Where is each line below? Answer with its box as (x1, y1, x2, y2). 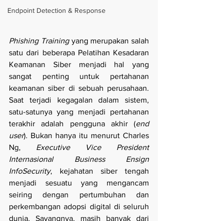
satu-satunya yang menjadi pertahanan (9, 108, 149, 116)
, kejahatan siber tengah (50, 167, 149, 176)
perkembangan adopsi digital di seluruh (9, 202, 149, 211)
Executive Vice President (36, 143, 149, 152)
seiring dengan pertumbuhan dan (9, 190, 149, 199)
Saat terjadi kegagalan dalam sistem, (9, 96, 149, 105)
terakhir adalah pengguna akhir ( (9, 119, 136, 128)
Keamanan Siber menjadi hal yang (9, 60, 149, 69)
